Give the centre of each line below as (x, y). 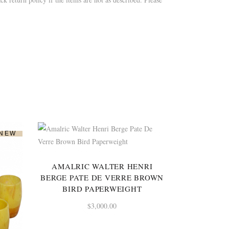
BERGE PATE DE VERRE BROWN (102, 177)
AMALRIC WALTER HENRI (102, 166)
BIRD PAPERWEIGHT (102, 188)
